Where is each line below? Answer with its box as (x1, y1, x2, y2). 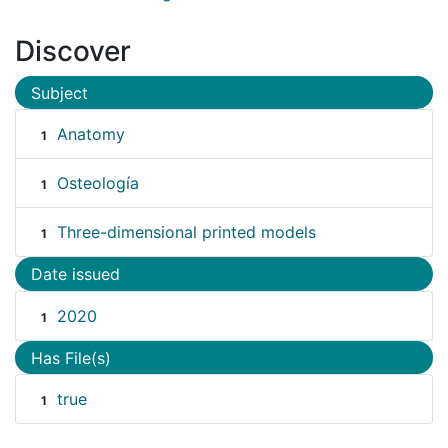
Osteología (56, 173, 139, 194)
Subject (31, 82, 88, 103)
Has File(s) (31, 347, 111, 368)
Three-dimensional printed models (56, 222, 316, 243)
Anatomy (56, 124, 125, 145)
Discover (15, 33, 131, 68)
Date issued (31, 264, 120, 285)
